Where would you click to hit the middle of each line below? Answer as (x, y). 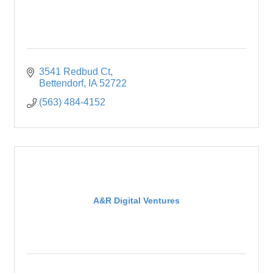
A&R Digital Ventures (136, 200)
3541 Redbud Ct (75, 72)
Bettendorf (61, 83)
